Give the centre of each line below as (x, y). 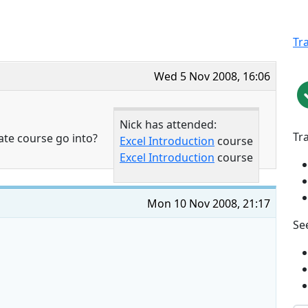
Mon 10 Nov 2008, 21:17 (209, 204)
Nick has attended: (168, 125)
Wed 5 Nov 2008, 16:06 (212, 77)
